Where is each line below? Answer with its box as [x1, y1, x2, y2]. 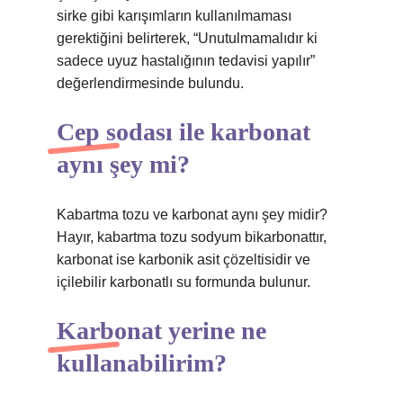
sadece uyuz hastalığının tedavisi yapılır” [57, 53, 315, 68]
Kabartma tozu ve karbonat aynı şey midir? [57, 207, 327, 222]
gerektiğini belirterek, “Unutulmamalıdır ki [57, 31, 318, 46]
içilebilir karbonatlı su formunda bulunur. [57, 274, 310, 290]
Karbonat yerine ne [57, 317, 266, 345]
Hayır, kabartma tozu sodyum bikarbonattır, [57, 229, 327, 245]
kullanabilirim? [57, 349, 227, 377]
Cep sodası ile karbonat [57, 118, 310, 146]
